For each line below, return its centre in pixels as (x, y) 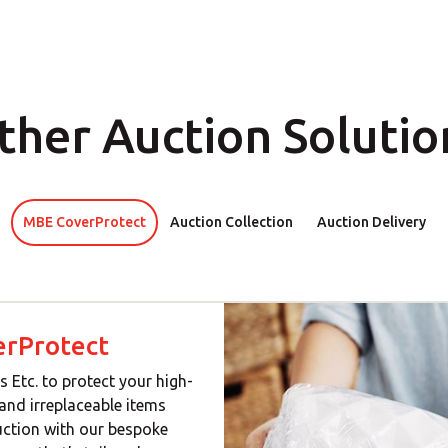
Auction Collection (231, 221)
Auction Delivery (371, 221)
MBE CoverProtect (84, 221)
